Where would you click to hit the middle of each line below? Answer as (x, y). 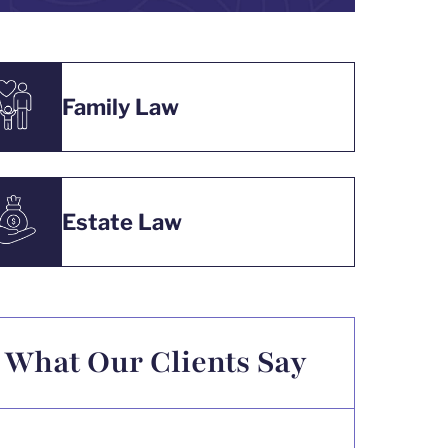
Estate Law (122, 221)
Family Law (121, 106)
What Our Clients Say (155, 362)
